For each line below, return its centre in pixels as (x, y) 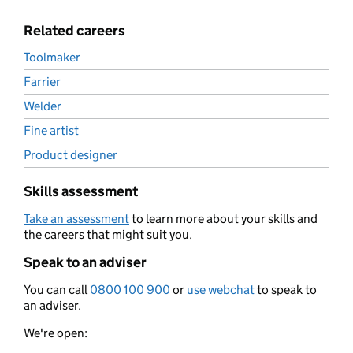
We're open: (56, 333)
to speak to (286, 290)
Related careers (74, 31)
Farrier (42, 82)
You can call (57, 290)
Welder (43, 106)
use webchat (221, 290)
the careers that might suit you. (108, 235)
